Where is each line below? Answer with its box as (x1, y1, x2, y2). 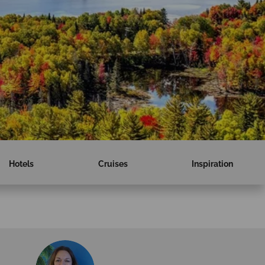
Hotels (9, 159, 34, 169)
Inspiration (191, 159, 233, 169)
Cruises (98, 159, 128, 169)
